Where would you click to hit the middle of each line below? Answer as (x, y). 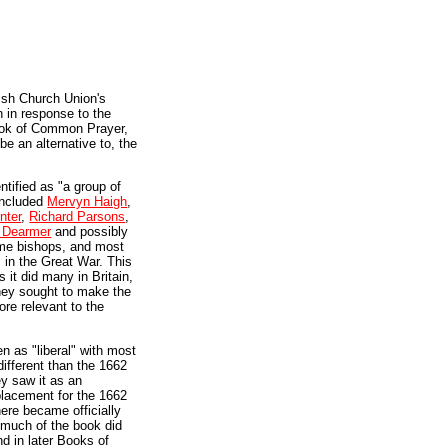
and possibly (90, 232)
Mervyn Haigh (87, 202)
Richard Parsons (77, 217)
